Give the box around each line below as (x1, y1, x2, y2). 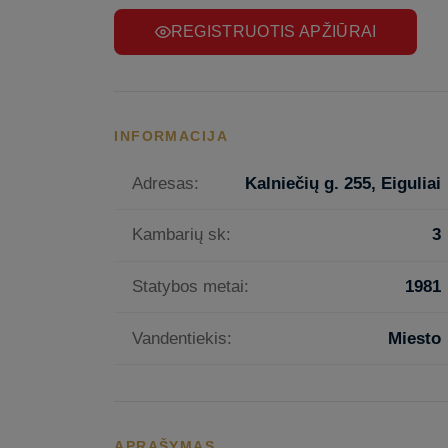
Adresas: (132, 173, 200, 193)
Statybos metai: (132, 276, 250, 296)
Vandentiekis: (132, 328, 233, 348)
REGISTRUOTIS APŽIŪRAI (170, 22, 377, 41)
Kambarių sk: (132, 225, 232, 245)
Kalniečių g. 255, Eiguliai (245, 173, 442, 193)
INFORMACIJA (114, 128, 229, 145)
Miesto (388, 328, 442, 348)
